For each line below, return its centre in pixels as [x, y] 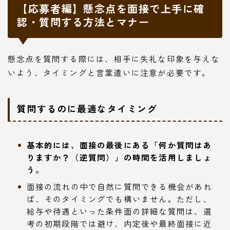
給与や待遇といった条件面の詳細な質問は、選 [119, 211]
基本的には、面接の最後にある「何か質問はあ [119, 145]
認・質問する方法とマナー [83, 22]
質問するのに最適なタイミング [87, 109]
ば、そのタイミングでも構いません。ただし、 [119, 199]
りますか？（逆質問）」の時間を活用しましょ [119, 157]
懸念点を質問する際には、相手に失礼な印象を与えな [114, 58]
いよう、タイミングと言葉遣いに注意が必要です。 [109, 72]
